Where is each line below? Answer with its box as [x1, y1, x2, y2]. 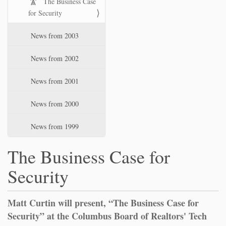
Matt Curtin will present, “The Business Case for [8, 196, 199, 209]
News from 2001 [29, 76, 79, 86]
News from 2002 [29, 53, 79, 63]
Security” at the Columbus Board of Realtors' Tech [8, 209, 207, 222]
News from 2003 [29, 31, 79, 40]
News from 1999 [29, 122, 79, 131]
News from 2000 [29, 99, 79, 108]
